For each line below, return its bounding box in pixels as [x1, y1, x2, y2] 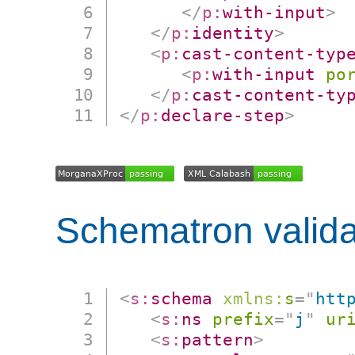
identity [192, 23, 275, 44]
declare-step [161, 105, 285, 126]
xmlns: [223, 288, 285, 309]
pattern [181, 330, 254, 350]
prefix [212, 309, 275, 330]
